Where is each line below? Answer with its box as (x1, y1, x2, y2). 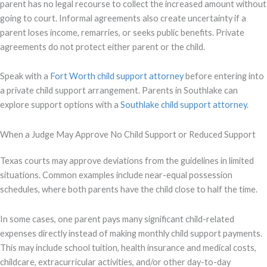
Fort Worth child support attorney (50, 71, 184, 82)
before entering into (184, 71, 264, 82)
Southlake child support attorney (120, 100, 247, 110)
